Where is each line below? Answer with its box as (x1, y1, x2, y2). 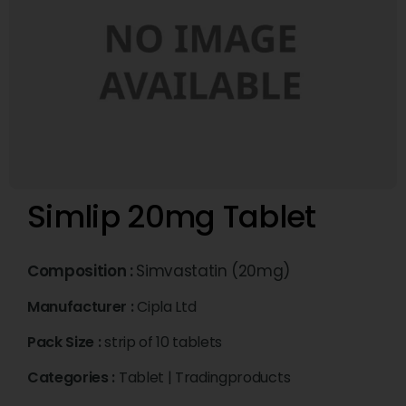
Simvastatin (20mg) (136, 260, 291, 283)
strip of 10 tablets (104, 332, 223, 353)
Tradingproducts (174, 367, 291, 389)
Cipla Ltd (137, 296, 197, 318)
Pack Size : (27, 332, 105, 353)
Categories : (27, 367, 119, 389)
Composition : (27, 260, 137, 283)
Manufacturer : (27, 296, 138, 318)
